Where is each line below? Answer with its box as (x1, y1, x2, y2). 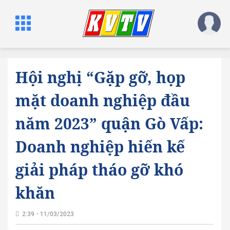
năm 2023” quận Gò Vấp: (15, 113, 203, 134)
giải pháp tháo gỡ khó (15, 159, 183, 180)
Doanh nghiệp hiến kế (15, 136, 185, 157)
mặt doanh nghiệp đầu (15, 90, 190, 111)
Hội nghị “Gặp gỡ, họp (15, 67, 185, 88)
